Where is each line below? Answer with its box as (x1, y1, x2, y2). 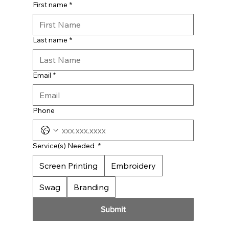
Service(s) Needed (32, 141, 96, 151)
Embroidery (110, 161, 156, 171)
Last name (32, 35, 67, 45)
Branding (73, 182, 109, 193)
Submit (100, 205, 126, 214)
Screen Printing (39, 161, 98, 171)
